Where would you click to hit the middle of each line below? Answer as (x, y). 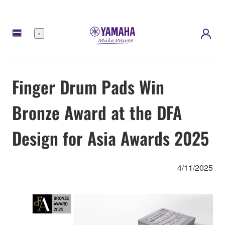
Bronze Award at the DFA (97, 112)
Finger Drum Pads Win (88, 86)
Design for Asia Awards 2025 (110, 138)
